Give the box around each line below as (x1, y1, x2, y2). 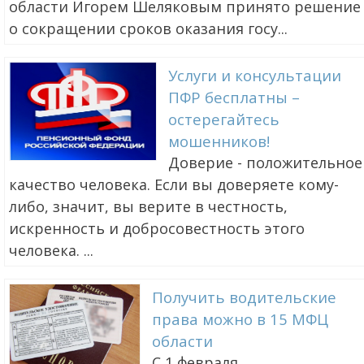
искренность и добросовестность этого (9, 219, 305, 239)
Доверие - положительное (167, 153, 362, 173)
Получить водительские (152, 287, 336, 308)
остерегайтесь (167, 109, 279, 130)
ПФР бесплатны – (167, 87, 300, 108)
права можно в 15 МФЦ (152, 309, 328, 330)
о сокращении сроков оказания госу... (9, 19, 288, 39)
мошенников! (167, 131, 270, 152)
